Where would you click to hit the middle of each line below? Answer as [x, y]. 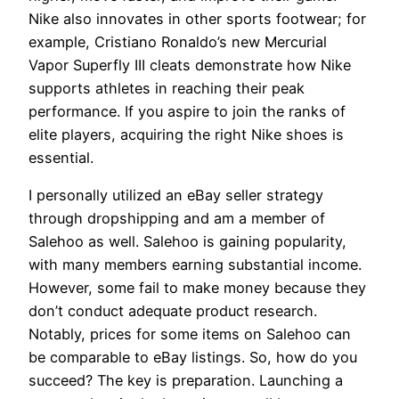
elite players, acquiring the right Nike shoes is [186, 135]
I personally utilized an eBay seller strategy [176, 195]
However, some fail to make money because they [197, 288]
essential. [61, 158]
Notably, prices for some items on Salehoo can [190, 334]
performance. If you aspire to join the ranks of [187, 112]
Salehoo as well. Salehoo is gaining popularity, [187, 242]
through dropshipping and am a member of [177, 219]
